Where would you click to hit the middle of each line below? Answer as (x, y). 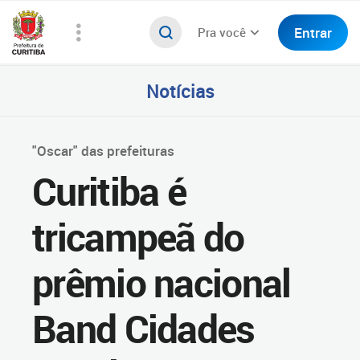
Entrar (313, 32)
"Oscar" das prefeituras (103, 151)
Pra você (222, 32)
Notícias (180, 90)
